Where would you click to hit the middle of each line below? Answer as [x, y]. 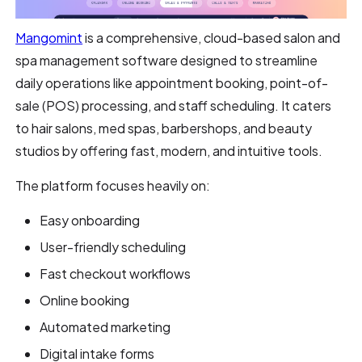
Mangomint [49, 37]
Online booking [85, 300]
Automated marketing [105, 326]
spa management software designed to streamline [167, 60]
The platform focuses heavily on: [113, 185]
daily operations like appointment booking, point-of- [172, 82]
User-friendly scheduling [113, 246]
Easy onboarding [90, 220]
